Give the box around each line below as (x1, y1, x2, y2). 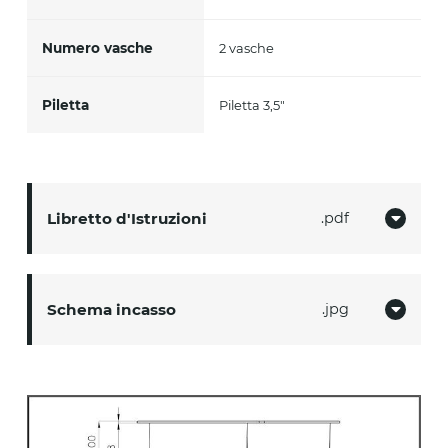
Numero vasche (41, 39, 153, 56)
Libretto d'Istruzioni (46, 208, 207, 228)
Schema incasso (46, 299, 176, 319)
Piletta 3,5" (219, 96, 286, 113)
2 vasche (219, 39, 275, 56)
